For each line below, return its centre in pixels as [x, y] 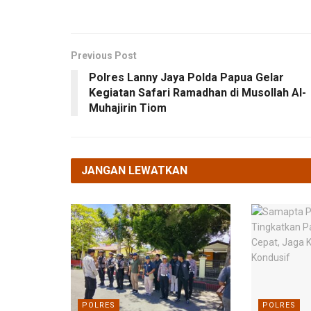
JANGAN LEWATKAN [134, 170]
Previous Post [104, 55]
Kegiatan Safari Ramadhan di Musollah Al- [197, 92]
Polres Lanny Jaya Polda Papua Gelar [186, 77]
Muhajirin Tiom [128, 108]
